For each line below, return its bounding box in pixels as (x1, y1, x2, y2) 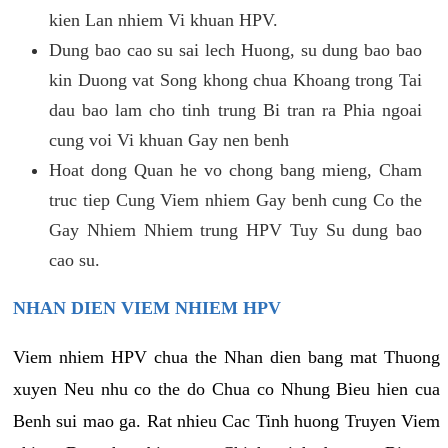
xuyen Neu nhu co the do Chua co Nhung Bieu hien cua (13, 378, 440, 399)
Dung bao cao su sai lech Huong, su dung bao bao (49, 39, 422, 60)
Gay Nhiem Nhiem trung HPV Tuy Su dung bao (49, 219, 422, 240)
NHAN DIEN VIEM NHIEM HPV (13, 297, 281, 318)
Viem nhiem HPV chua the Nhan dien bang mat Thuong (13, 346, 440, 367)
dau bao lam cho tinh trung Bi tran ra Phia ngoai (49, 99, 422, 120)
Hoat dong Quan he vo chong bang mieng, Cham (49, 159, 422, 180)
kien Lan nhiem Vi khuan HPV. (49, 9, 278, 30)
